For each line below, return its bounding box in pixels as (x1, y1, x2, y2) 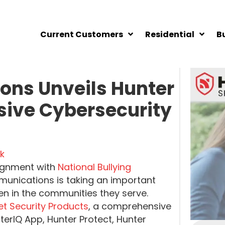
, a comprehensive (88, 200, 171, 212)
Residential (145, 29, 194, 40)
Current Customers (40, 29, 123, 40)
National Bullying (58, 161, 131, 173)
